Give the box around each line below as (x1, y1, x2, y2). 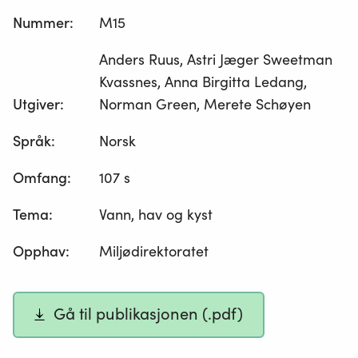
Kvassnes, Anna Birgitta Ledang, (99, 73, 308, 92)
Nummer (13, 14, 70, 33)
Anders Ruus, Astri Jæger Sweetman (99, 50, 333, 70)
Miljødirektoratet (99, 242, 209, 261)
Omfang (13, 169, 67, 188)
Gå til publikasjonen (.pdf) (54, 304, 244, 325)
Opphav (13, 242, 66, 261)
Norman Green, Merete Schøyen (99, 95, 312, 114)
